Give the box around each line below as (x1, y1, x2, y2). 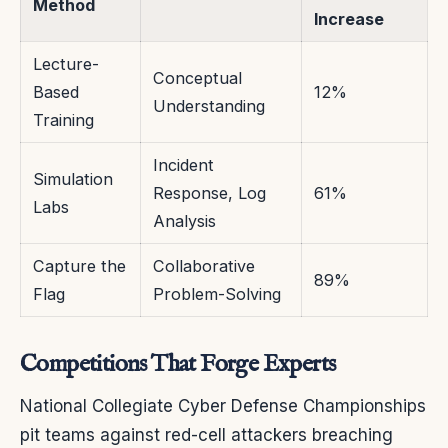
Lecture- (33, 54, 99, 75)
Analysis (153, 211, 216, 232)
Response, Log (153, 183, 266, 204)
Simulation (33, 169, 113, 190)
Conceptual (153, 68, 242, 89)
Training (33, 110, 94, 131)
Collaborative (153, 256, 255, 277)
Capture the (33, 256, 126, 277)
